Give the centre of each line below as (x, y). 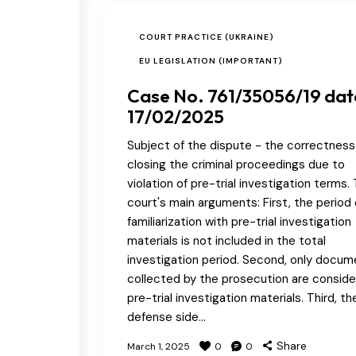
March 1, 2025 (159, 346)
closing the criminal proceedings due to (236, 164)
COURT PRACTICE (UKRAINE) (207, 37)
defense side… (166, 317)
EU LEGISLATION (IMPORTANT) (211, 60)
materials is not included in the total (226, 240)
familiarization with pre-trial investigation (239, 221)
